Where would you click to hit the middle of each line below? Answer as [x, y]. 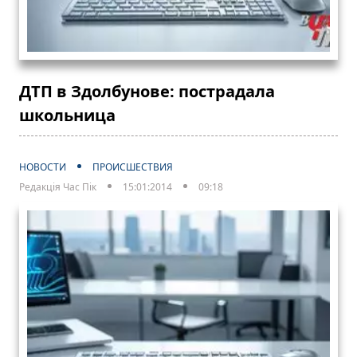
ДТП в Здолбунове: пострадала [147, 91]
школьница [67, 115]
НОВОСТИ [43, 167]
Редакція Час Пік [58, 186]
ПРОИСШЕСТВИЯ [133, 167]
